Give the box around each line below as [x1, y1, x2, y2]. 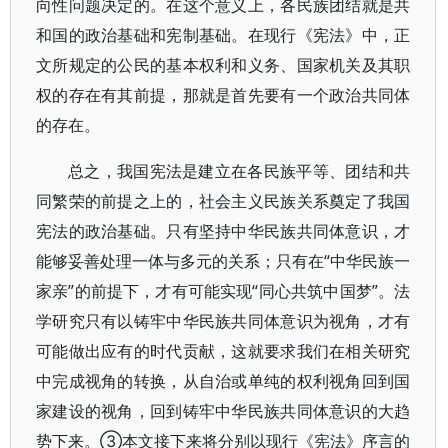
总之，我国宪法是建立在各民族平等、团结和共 [68, 160, 411, 182]
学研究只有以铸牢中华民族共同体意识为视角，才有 [36, 310, 411, 332]
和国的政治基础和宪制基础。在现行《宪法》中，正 [36, 24, 411, 46]
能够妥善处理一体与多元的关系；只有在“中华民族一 [36, 250, 411, 272]
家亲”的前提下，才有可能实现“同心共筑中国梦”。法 [36, 280, 411, 302]
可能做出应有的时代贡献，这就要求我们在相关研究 [36, 340, 411, 362]
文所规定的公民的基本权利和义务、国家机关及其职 [36, 54, 411, 76]
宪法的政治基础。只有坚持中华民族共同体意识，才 [36, 220, 411, 242]
